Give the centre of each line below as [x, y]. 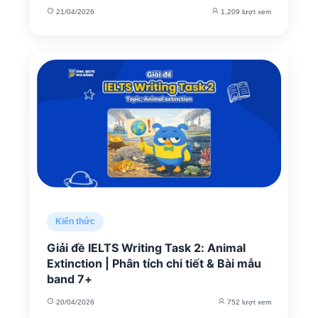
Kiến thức [75, 221]
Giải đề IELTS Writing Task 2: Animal [146, 248]
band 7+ [70, 279]
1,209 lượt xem [245, 12]
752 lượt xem [248, 302]
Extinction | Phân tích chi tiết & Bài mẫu [154, 263]
